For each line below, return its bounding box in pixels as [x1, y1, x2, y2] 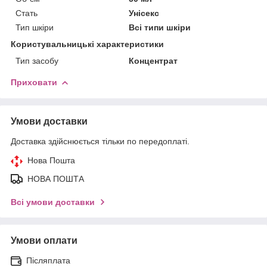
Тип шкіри [15, 22, 54, 32]
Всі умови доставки [11, 197, 95, 207]
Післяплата [26, 255, 70, 265]
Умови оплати [11, 235, 77, 246]
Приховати [11, 77, 57, 87]
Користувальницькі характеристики [11, 39, 164, 49]
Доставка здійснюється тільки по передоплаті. [11, 136, 190, 146]
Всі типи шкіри [129, 22, 191, 32]
